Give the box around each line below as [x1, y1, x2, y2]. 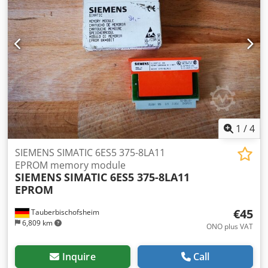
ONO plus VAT [206, 221, 253, 232]
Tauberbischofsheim [29, 206, 99, 217]
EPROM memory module [15, 158, 126, 172]
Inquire [62, 249, 96, 263]
